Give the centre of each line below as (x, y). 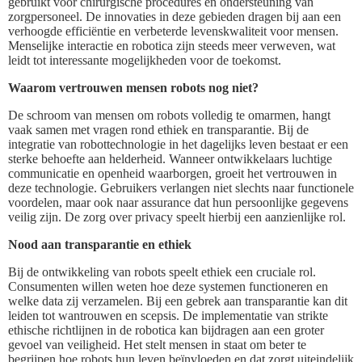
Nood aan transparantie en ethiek (100, 244)
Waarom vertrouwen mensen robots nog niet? (133, 87)
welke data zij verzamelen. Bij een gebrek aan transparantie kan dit (178, 301)
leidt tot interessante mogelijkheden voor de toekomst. (145, 60)
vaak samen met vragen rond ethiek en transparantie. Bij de (158, 129)
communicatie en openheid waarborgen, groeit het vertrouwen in (173, 173)
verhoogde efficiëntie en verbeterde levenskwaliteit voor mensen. (173, 31)
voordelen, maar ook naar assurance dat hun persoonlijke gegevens (178, 202)
